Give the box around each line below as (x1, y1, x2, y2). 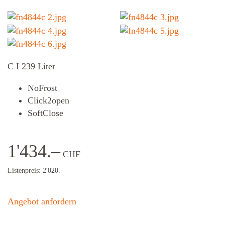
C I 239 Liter (8, 61, 58, 71)
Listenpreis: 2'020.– (8, 166, 64, 174)
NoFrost (28, 82, 57, 93)
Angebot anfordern (8, 196, 76, 206)
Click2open (28, 95, 69, 105)
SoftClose (28, 107, 63, 118)
